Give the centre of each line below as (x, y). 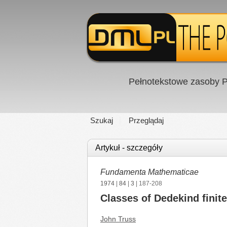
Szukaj (102, 120)
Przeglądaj (146, 120)
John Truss (118, 219)
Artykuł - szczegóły (129, 148)
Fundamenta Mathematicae (149, 172)
